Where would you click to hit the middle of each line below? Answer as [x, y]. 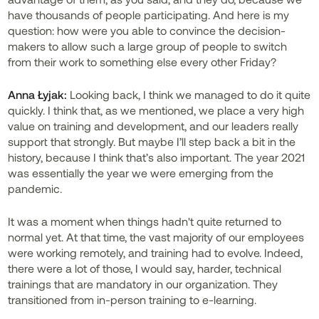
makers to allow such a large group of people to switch [148, 46]
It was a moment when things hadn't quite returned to [145, 221]
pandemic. [35, 188]
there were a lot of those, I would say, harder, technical [145, 268]
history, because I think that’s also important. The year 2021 [157, 157]
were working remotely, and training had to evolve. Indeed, [156, 252]
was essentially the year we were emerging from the [141, 173]
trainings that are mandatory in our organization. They [143, 284]
